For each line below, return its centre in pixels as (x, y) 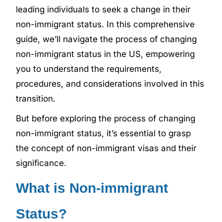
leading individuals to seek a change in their (103, 9)
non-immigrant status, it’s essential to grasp (104, 133)
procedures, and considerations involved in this (110, 83)
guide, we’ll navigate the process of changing (107, 39)
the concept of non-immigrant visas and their (106, 148)
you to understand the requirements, (89, 69)
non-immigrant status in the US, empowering (106, 54)
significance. (43, 163)
